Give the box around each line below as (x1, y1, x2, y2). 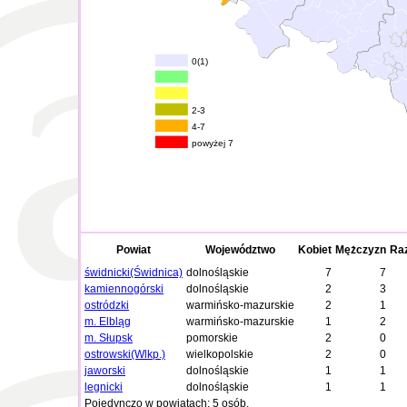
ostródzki (84, 299, 129, 312)
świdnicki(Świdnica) (84, 266, 183, 279)
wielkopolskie (186, 348, 253, 361)
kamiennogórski (84, 283, 164, 295)
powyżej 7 (192, 138, 234, 149)
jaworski (84, 364, 125, 377)
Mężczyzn (335, 243, 386, 256)
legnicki (84, 381, 123, 393)
